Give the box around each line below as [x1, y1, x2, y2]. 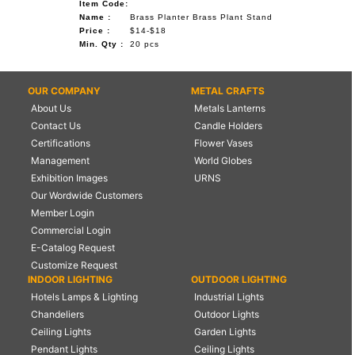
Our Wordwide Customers [31, 189, 143, 201]
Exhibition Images [31, 171, 108, 184]
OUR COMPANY [28, 84, 101, 97]
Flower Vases [193, 136, 253, 149]
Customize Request [31, 258, 117, 271]
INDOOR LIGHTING [28, 273, 113, 285]
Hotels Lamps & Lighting [31, 290, 138, 303]
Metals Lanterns [193, 101, 265, 114]
